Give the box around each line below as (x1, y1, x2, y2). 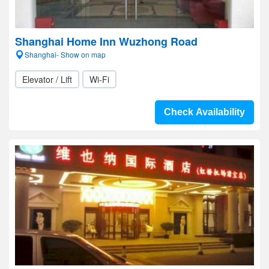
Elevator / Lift (22, 73, 72, 85)
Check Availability (164, 107, 245, 117)
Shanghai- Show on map (25, 49, 106, 59)
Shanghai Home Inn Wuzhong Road (15, 34, 198, 49)
